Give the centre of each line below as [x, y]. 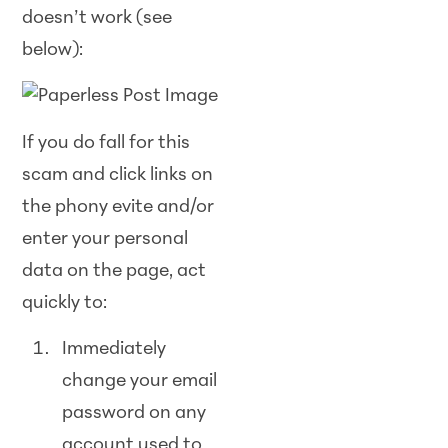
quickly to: [65, 303]
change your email [140, 382]
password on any [134, 414]
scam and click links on [118, 175]
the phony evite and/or [118, 207]
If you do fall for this [106, 143]
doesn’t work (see [97, 18]
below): [53, 50]
